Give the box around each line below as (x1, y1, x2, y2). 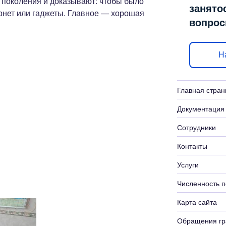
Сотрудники (177, 122, 216, 132)
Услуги (177, 159, 199, 169)
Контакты (177, 140, 207, 151)
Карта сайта (177, 196, 217, 207)
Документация (177, 103, 224, 114)
